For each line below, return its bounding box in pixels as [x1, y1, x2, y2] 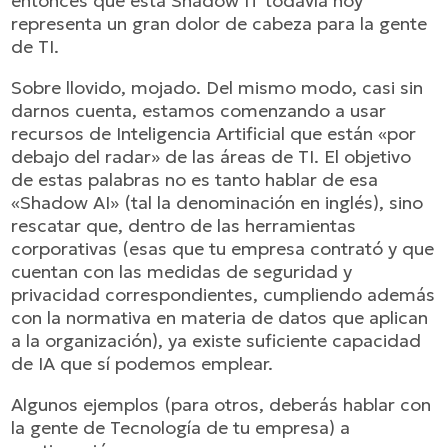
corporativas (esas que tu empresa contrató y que [11, 237, 435, 260]
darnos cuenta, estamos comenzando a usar [11, 99, 387, 122]
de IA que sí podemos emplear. [11, 352, 274, 375]
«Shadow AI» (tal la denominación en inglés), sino [11, 191, 424, 214]
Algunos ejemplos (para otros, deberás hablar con [11, 393, 432, 416]
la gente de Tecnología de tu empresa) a [11, 416, 351, 439]
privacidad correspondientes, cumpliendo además [11, 283, 436, 306]
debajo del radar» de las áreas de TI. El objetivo [11, 145, 412, 168]
